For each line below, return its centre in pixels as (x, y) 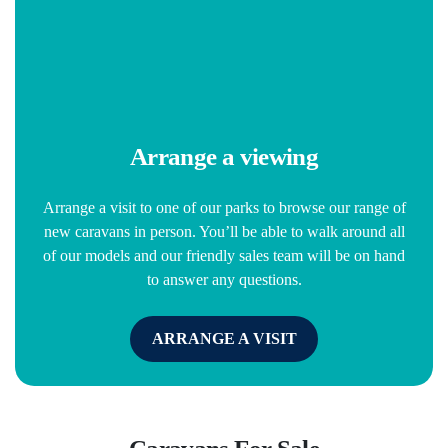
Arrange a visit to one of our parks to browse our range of (224, 207)
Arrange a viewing (224, 156)
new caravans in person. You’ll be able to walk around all (224, 231)
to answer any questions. (224, 279)
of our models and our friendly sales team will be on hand (224, 255)
